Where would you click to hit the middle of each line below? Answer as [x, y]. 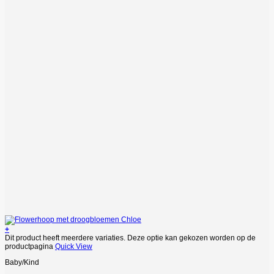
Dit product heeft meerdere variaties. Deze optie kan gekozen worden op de [130, 238]
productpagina [30, 247]
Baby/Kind [22, 263]
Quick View [74, 247]
